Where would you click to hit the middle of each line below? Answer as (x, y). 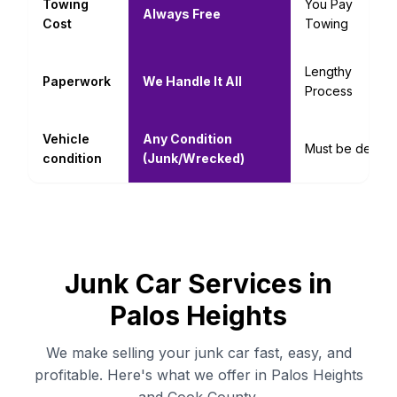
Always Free (182, 14)
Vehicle (66, 139)
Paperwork (77, 81)
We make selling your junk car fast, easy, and (198, 353)
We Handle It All (192, 81)
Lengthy (328, 71)
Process (329, 91)
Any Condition (187, 139)
